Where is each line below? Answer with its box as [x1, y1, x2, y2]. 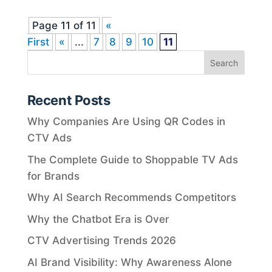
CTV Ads [27, 132, 72, 144]
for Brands [27, 169, 80, 182]
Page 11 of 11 [32, 19, 96, 32]
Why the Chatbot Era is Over [27, 212, 169, 225]
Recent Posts [27, 92, 110, 109]
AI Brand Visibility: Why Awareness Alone [27, 256, 232, 268]
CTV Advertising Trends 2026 [27, 234, 176, 247]
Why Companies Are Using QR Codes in [27, 115, 225, 128]
